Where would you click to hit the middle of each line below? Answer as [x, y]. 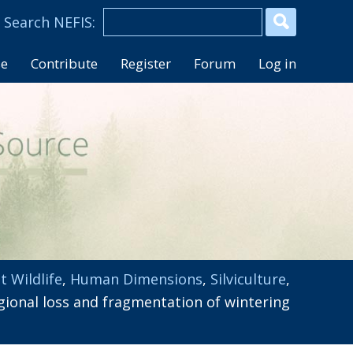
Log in [277, 63]
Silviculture [248, 279]
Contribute [64, 63]
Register [146, 63]
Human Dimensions [136, 279]
